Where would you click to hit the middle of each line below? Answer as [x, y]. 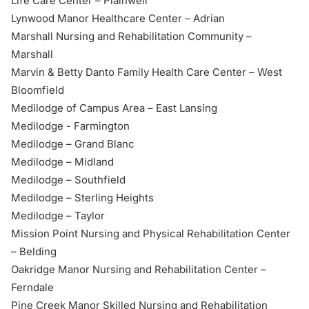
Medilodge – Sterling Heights [82, 198]
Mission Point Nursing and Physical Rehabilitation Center [151, 233]
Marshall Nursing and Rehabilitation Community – [131, 36]
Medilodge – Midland [62, 162]
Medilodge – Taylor [58, 216]
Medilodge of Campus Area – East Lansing [114, 108]
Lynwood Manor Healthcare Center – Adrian [118, 18]
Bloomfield [38, 90]
